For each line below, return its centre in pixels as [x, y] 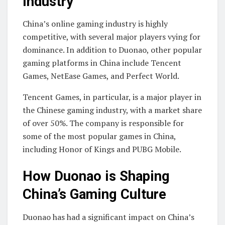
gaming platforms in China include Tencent [102, 63]
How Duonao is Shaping [96, 177]
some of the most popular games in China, [99, 136]
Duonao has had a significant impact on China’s [108, 217]
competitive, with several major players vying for [111, 37]
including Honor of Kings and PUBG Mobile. [102, 149]
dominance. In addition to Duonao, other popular [112, 50]
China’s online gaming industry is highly [95, 24]
